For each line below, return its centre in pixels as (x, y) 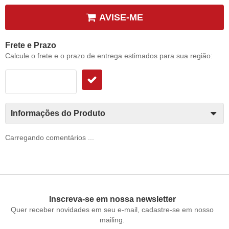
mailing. (112, 220)
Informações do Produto (58, 113)
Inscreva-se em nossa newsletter (112, 199)
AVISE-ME (121, 18)
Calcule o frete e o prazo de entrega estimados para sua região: (109, 56)
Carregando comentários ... (50, 138)
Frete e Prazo (31, 45)
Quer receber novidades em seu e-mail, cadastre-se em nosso (112, 210)
